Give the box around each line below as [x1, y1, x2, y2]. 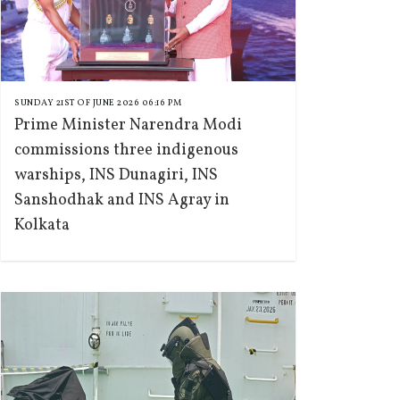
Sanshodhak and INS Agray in [14, 189, 229, 212]
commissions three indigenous [14, 139, 238, 162]
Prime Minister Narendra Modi [14, 114, 242, 137]
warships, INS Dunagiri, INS [14, 164, 218, 187]
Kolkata [14, 214, 70, 237]
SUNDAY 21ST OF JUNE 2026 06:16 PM [14, 96, 182, 109]
